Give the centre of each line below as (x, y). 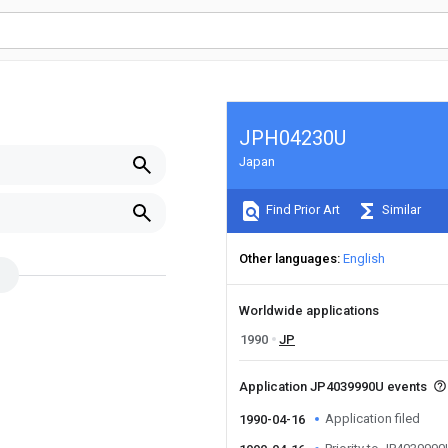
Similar (400, 210)
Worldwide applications (309, 310)
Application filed (372, 418)
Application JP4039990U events (334, 386)
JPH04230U (292, 138)
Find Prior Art (301, 210)
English (364, 258)
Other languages (288, 258)
